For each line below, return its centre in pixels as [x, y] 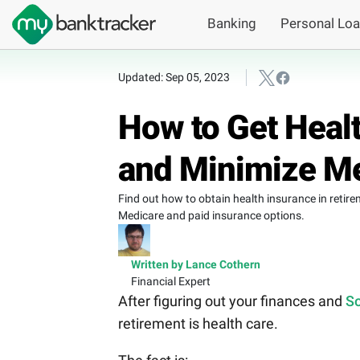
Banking [232, 24]
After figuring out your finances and [232, 301]
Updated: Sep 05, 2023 [174, 78]
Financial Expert [171, 282]
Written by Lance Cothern [196, 265]
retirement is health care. [200, 324]
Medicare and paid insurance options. [211, 216]
